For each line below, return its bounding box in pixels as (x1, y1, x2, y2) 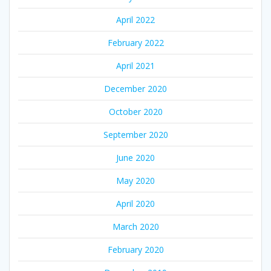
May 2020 (116, 174, 155, 186)
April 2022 (116, 13, 155, 25)
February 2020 (107, 243, 164, 255)
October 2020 (108, 105, 163, 117)
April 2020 (116, 197, 155, 209)
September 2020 (103, 128, 168, 140)
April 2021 (116, 59, 155, 71)
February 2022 (107, 36, 164, 48)
